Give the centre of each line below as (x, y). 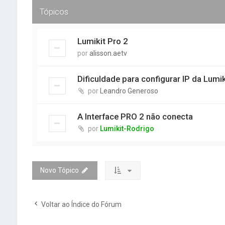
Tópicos (54, 12)
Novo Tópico (59, 170)
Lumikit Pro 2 (102, 41)
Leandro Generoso (129, 91)
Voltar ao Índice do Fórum (81, 204)
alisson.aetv (108, 53)
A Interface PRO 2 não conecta (135, 117)
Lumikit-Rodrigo (127, 129)
